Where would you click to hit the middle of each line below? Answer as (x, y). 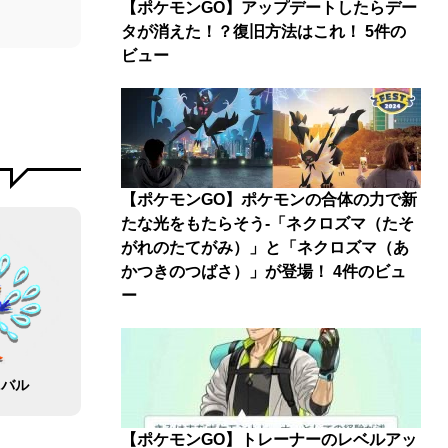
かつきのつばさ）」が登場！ (225, 271)
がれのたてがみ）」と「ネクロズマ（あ (265, 247)
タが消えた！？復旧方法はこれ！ (241, 31)
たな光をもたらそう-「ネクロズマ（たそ (268, 223)
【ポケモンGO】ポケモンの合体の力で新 (269, 199)
